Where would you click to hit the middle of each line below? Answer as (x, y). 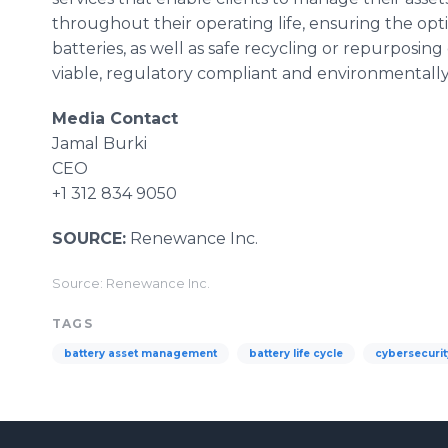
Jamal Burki (99, 143)
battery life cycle (296, 353)
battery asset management (140, 353)
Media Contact (115, 118)
